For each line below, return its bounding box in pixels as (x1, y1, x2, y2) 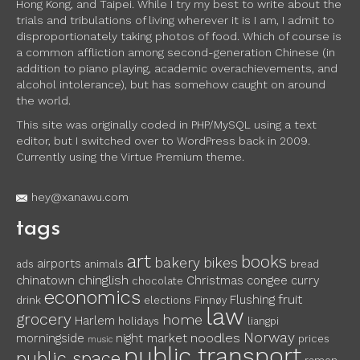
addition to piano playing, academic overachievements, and (16, 62, 337, 75)
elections (144, 294, 191, 306)
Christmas (186, 273, 243, 288)
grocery (16, 310, 72, 329)
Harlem (75, 313, 115, 328)
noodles (190, 330, 240, 346)
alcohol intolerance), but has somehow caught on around (16, 78, 325, 91)
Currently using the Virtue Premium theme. (16, 150, 244, 163)
